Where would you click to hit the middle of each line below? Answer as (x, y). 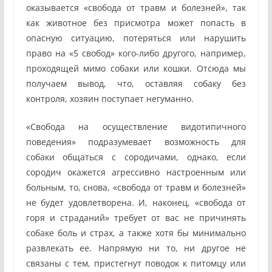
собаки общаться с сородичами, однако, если (136, 157)
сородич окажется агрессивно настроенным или (136, 172)
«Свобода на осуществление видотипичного (136, 126)
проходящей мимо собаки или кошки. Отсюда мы (136, 68)
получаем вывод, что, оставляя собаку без (136, 83)
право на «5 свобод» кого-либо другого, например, (136, 53)
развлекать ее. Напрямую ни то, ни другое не (136, 248)
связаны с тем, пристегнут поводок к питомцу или (136, 263)
